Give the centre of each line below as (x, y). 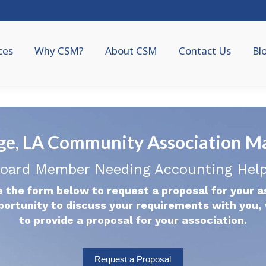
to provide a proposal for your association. (133, 220)
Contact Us (205, 50)
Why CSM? (59, 50)
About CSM (131, 50)
